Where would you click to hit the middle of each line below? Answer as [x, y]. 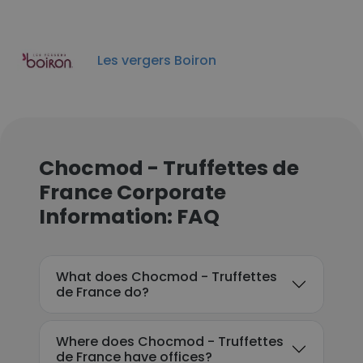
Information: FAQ [129, 217]
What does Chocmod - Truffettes [167, 277]
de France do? [102, 292]
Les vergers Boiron [157, 60]
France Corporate [132, 192]
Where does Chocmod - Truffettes [170, 342]
